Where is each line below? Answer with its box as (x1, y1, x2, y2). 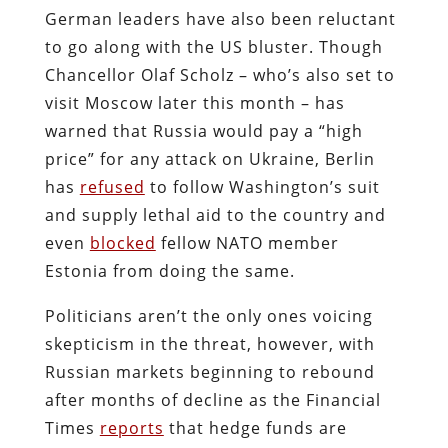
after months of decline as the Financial (44, 388, 381, 411)
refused (79, 175, 145, 198)
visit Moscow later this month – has (44, 91, 345, 114)
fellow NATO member (155, 231, 339, 254)
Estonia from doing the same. (44, 259, 295, 282)
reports (99, 416, 164, 439)
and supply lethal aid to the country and (44, 203, 386, 226)
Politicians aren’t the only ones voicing (44, 304, 373, 327)
